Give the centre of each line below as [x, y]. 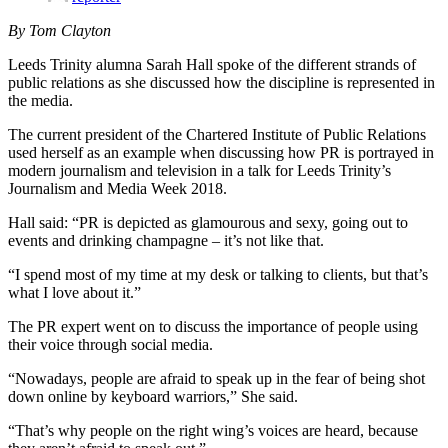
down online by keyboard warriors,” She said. [153, 396]
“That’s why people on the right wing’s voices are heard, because [213, 430]
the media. [40, 100]
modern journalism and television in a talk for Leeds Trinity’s [199, 170]
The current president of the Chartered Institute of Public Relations [217, 134]
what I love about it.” [74, 292]
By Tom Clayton [59, 30]
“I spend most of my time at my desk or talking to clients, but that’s [218, 274]
